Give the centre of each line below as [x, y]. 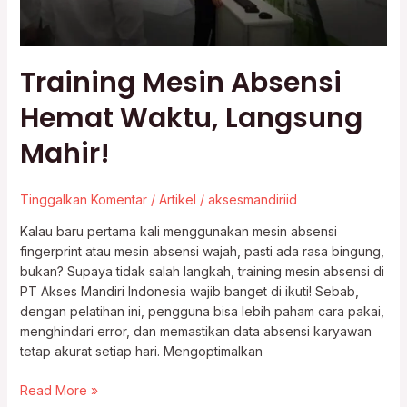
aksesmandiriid [252, 200]
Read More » [59, 391]
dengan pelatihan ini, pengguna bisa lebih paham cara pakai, [202, 312]
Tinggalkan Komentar [83, 200]
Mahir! [65, 154]
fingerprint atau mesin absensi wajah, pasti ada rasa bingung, [202, 252]
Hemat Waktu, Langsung [191, 119]
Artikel [177, 200]
